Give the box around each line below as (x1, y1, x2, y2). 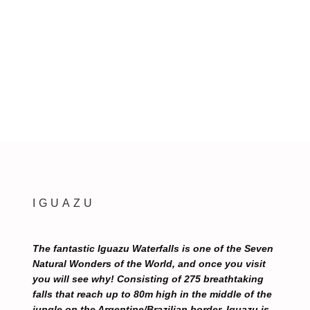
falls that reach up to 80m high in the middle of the (32, 289, 272, 300)
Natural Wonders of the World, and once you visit (32, 258, 266, 269)
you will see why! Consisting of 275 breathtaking (32, 273, 264, 284)
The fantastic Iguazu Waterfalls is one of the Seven (32, 243, 273, 254)
